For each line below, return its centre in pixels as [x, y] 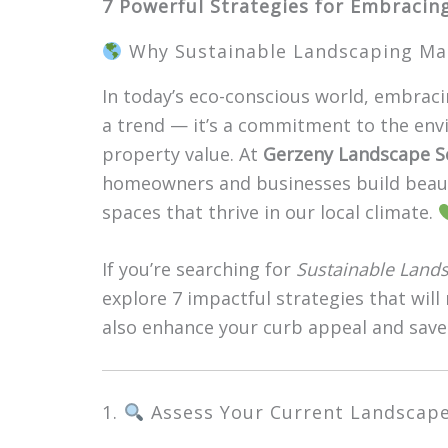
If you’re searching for [199, 269]
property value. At [182, 154]
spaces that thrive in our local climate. [270, 212]
